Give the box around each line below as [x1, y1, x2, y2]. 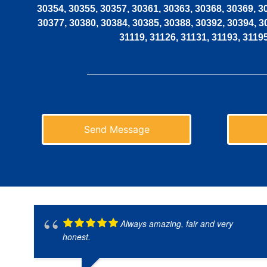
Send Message [83, 123, 150, 135]
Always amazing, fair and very [120, 217, 233, 229]
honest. [63, 230, 91, 243]
